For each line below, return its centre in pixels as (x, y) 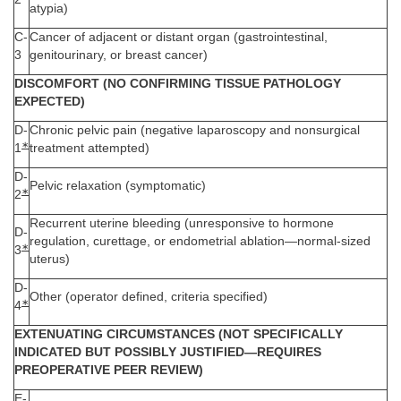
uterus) (50, 259)
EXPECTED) (50, 101)
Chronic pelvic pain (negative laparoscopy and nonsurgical (195, 130)
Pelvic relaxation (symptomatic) (118, 185)
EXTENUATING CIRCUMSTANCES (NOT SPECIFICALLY (179, 334)
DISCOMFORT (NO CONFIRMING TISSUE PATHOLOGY (178, 83)
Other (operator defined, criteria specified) (149, 296)
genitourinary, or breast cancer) (119, 55)
